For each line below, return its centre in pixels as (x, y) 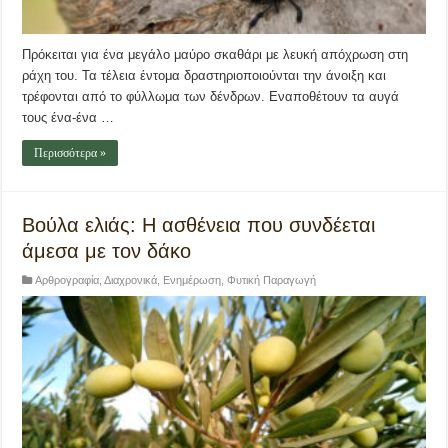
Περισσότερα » (70, 152)
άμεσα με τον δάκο (107, 250)
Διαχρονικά (131, 279)
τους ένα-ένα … (68, 117)
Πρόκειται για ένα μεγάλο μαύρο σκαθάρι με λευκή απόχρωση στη (215, 54)
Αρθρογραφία (67, 279)
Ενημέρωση (192, 279)
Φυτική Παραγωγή (272, 279)
